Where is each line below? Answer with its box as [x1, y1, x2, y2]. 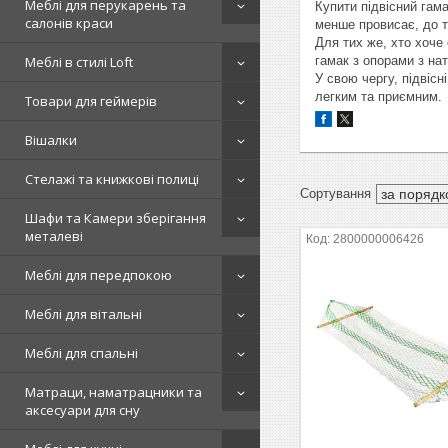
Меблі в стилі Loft [25, 53, 133, 71]
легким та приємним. [315, 88, 442, 104]
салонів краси [25, 14, 113, 32]
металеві [25, 227, 83, 245]
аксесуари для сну [25, 401, 140, 419]
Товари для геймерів [25, 92, 157, 110]
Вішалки [25, 131, 77, 149]
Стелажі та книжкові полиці [25, 170, 199, 188]
